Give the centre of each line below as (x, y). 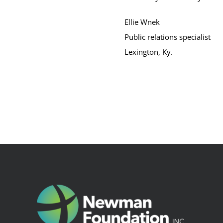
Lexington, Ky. (148, 52)
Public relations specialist (167, 37)
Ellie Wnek (142, 22)
